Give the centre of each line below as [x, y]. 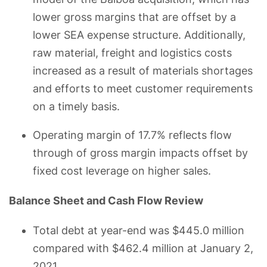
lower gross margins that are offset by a [134, 17]
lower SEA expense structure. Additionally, [139, 35]
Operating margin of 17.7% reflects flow [132, 135]
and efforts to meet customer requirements [143, 88]
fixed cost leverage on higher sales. [122, 170]
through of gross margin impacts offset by [140, 153]
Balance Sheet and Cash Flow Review [106, 200]
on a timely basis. [76, 106]
